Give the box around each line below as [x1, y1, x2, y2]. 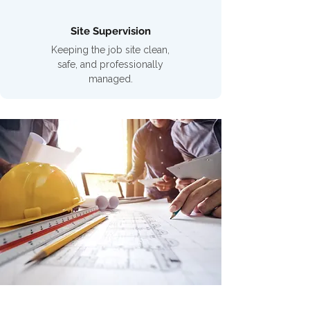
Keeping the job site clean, [51, 44, 170, 55]
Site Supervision [71, 25, 151, 37]
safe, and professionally [57, 59, 163, 70]
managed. [88, 73, 133, 84]
